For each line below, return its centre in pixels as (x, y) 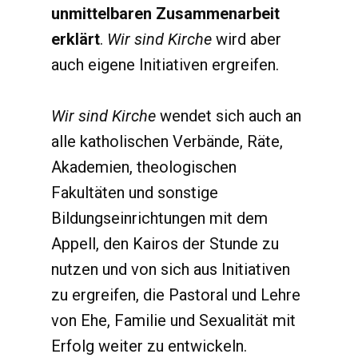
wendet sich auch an (229, 116)
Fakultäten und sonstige (135, 193)
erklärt (76, 39)
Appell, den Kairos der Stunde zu (165, 244)
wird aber (247, 39)
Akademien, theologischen (144, 167)
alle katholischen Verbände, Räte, (167, 141)
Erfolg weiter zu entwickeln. (149, 346)
